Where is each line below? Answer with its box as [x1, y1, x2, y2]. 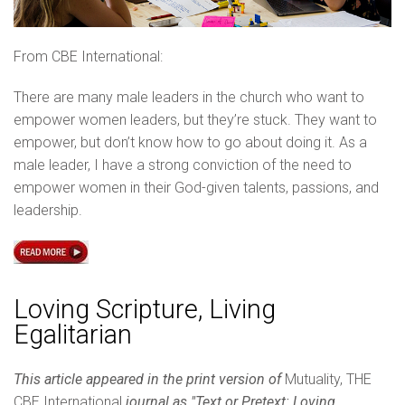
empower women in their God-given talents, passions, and [14, 179, 379, 197]
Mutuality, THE [285, 371, 372, 388]
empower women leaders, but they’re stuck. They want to [14, 111, 377, 129]
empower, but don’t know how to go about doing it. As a [14, 134, 367, 152]
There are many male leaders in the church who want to [14, 89, 364, 107]
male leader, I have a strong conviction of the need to [14, 156, 352, 174]
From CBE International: [14, 48, 163, 66]
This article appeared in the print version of [14, 371, 285, 388]
